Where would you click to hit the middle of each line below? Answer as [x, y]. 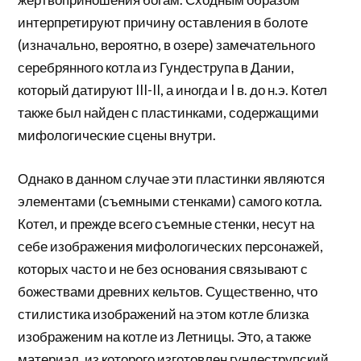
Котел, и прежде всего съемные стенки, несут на [166, 223]
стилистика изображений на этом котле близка [164, 313]
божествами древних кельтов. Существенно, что [168, 291]
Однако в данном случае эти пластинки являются [172, 178]
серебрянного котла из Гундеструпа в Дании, [156, 68]
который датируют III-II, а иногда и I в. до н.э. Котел [173, 90]
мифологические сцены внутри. [117, 135]
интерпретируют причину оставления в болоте [163, 23]
